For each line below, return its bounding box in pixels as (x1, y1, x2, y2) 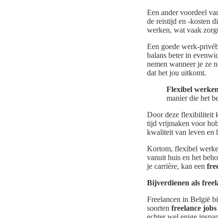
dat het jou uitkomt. (147, 69, 206, 77)
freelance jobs (171, 204, 217, 213)
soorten (147, 204, 171, 213)
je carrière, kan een (147, 162, 207, 171)
